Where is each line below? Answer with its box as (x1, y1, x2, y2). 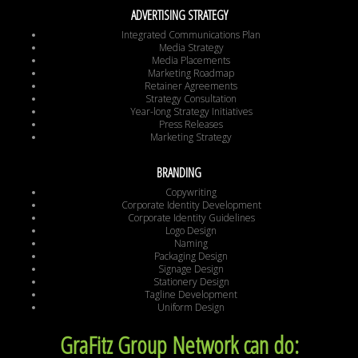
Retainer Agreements (145, 79, 237, 93)
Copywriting (165, 185, 217, 200)
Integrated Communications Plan (121, 28, 261, 42)
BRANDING (157, 164, 201, 182)
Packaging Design (154, 249, 228, 264)
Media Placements (152, 54, 230, 68)
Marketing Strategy (150, 130, 232, 145)
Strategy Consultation (145, 92, 237, 106)
